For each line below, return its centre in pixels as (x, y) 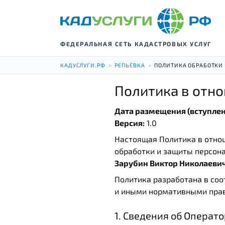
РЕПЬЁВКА (130, 65)
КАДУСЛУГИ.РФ (83, 65)
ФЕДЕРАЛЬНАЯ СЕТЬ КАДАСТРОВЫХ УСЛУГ (136, 44)
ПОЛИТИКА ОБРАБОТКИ (189, 65)
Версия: (130, 123)
